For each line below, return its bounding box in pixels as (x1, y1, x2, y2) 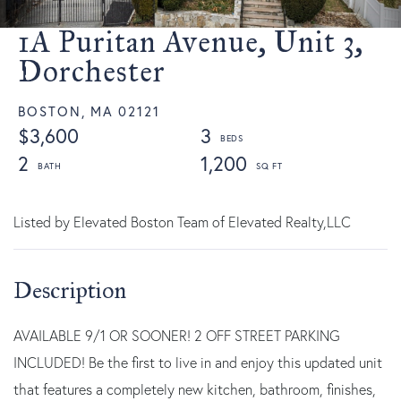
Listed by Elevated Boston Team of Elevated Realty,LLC (13, 212, 351, 231)
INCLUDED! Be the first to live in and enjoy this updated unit (13, 353, 382, 371)
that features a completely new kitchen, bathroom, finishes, (13, 380, 376, 398)
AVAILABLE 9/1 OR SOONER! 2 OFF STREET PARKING (13, 326, 340, 345)
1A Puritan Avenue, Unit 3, (18, 23, 363, 60)
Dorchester (18, 53, 166, 90)
